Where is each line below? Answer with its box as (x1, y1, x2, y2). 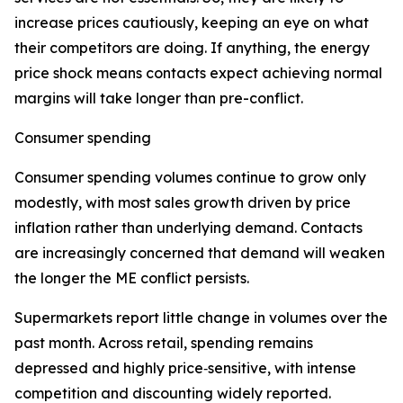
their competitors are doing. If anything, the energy (14, 39, 370, 57)
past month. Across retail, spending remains (14, 334, 313, 352)
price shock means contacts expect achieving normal (14, 64, 382, 82)
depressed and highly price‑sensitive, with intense (14, 359, 356, 377)
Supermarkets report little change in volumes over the (14, 309, 388, 327)
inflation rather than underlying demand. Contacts (14, 219, 363, 237)
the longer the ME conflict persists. (14, 269, 249, 287)
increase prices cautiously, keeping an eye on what (14, 13, 369, 31)
